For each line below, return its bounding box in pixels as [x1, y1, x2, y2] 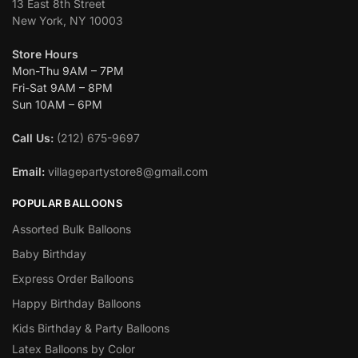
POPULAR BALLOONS [12, 196, 122, 209]
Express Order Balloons [12, 272, 133, 286]
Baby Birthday [12, 247, 86, 261]
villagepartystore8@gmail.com [48, 164, 208, 178]
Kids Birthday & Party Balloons [12, 321, 169, 336]
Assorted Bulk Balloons [12, 222, 131, 237]
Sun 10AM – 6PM [12, 97, 102, 111]
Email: [12, 164, 45, 178]
